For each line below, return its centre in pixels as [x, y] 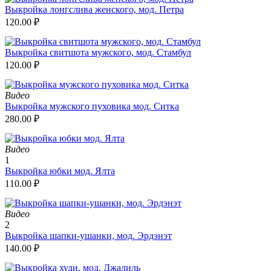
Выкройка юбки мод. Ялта [60, 171]
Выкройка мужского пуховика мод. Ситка [92, 106]
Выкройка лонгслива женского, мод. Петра [94, 9]
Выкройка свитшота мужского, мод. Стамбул [98, 52]
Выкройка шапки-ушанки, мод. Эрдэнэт [88, 235]
